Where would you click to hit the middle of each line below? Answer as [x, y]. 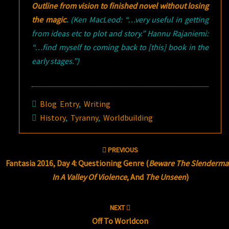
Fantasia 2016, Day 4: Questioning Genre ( [77, 163]
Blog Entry [60, 104]
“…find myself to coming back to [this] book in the [120, 47]
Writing [97, 104]
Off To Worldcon [120, 221]
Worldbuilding [128, 118]
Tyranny [85, 118]
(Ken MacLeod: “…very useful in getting [140, 19]
